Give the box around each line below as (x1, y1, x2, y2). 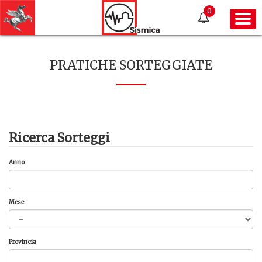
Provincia (9, 238, 36, 246)
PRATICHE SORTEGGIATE (50, 57, 212, 73)
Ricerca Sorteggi (9, 130, 110, 146)
